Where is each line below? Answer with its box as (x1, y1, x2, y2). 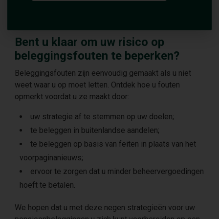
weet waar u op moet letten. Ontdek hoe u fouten (15, 80, 180, 89)
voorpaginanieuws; (20, 153, 83, 162)
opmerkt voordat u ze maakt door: (15, 92, 129, 101)
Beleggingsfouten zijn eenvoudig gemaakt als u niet (15, 68, 191, 78)
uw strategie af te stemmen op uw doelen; (30, 112, 174, 121)
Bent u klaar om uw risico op (15, 35, 164, 49)
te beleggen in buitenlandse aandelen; (30, 126, 159, 135)
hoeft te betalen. (20, 180, 75, 190)
